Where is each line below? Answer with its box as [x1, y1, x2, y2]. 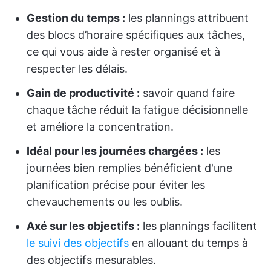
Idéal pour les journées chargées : [27, 145, 203, 157]
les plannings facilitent [140, 220, 257, 232]
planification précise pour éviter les [27, 178, 205, 191]
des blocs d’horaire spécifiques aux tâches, [27, 28, 245, 41]
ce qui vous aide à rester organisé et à [27, 45, 220, 58]
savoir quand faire [140, 87, 235, 99]
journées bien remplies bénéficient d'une [27, 162, 232, 174]
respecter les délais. [27, 62, 128, 75]
